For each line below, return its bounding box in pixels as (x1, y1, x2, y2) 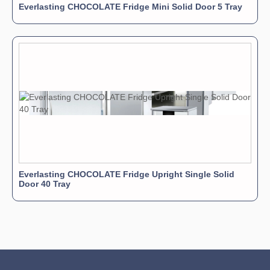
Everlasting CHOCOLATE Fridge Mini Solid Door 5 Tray (19, 1, 242, 11)
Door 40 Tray (19, 178, 71, 189)
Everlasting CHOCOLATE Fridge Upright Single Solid (19, 169, 234, 179)
